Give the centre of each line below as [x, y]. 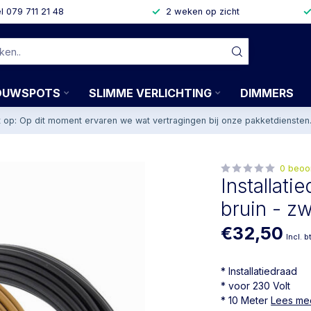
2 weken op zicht [202, 11]
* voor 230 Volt [256, 286]
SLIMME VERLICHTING [150, 93]
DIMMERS [267, 93]
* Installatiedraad [259, 271]
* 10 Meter [246, 300]
